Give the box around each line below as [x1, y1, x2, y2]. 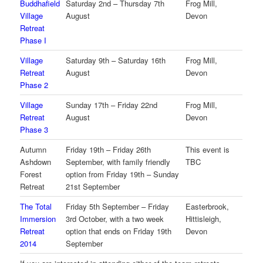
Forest [20, 168, 42, 180]
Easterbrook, [186, 201, 230, 213]
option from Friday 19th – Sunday [66, 168, 180, 180]
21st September [66, 181, 120, 193]
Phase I [20, 35, 47, 46]
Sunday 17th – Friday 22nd [66, 99, 158, 111]
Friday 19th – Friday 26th [66, 144, 151, 156]
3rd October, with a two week [66, 213, 164, 225]
